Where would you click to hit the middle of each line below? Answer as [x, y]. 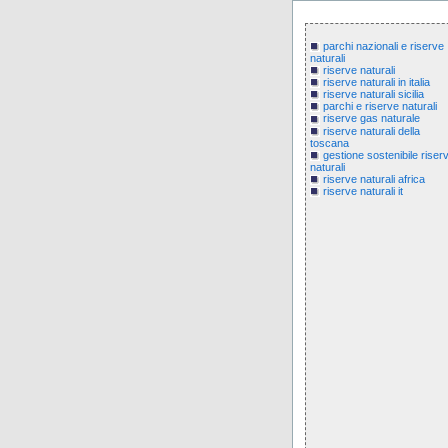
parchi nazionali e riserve [383, 46]
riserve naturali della [371, 130]
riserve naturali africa [374, 178]
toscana [329, 142]
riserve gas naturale [371, 118]
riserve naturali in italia [376, 82]
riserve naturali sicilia [373, 94]
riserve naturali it [363, 190]
